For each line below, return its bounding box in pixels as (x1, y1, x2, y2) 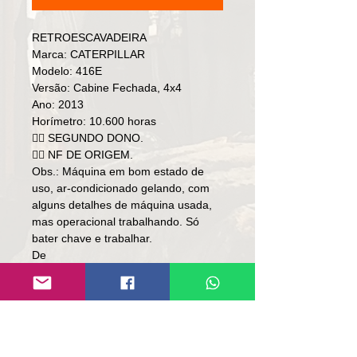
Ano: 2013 (32, 98, 84, 111)
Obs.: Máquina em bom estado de (32, 165, 204, 178)
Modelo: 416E (32, 65, 102, 77)
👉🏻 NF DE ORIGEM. (32, 148, 133, 161)
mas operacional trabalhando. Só (32, 215, 199, 228)
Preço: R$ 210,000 (32, 265, 127, 278)
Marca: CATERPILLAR (32, 48, 145, 61)
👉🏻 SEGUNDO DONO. (32, 131, 143, 144)
